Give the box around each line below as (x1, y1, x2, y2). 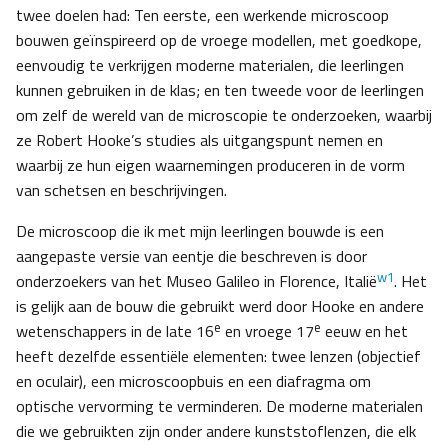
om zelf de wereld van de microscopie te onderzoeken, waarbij (16, 103, 432, 128)
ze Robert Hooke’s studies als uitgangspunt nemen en (16, 128, 383, 153)
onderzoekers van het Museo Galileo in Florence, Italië (16, 269, 377, 294)
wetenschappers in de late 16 (16, 319, 214, 344)
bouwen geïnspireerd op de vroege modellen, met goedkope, (16, 28, 422, 53)
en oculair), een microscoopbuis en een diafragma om (16, 369, 371, 394)
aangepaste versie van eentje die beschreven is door (16, 244, 367, 269)
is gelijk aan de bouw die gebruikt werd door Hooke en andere (16, 294, 424, 319)
